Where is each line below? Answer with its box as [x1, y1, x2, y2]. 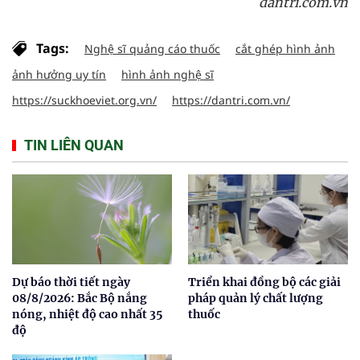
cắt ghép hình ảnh [235, 41, 335, 56]
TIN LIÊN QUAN [24, 137, 124, 153]
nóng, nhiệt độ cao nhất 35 [12, 306, 163, 321]
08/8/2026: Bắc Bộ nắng [12, 290, 147, 305]
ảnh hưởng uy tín [12, 67, 106, 82]
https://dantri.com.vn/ [172, 92, 290, 108]
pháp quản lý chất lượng [188, 290, 323, 305]
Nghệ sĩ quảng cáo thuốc [84, 41, 220, 56]
